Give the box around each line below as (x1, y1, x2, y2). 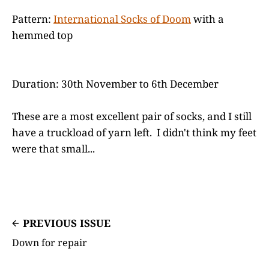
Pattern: (12, 11, 53, 26)
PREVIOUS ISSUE (23, 216, 111, 231)
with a (191, 11, 224, 26)
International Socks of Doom (53, 11, 191, 26)
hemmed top (12, 28, 73, 42)
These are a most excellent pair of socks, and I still (12, 109, 252, 124)
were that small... (12, 142, 95, 156)
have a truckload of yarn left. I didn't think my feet (12, 125, 256, 140)
